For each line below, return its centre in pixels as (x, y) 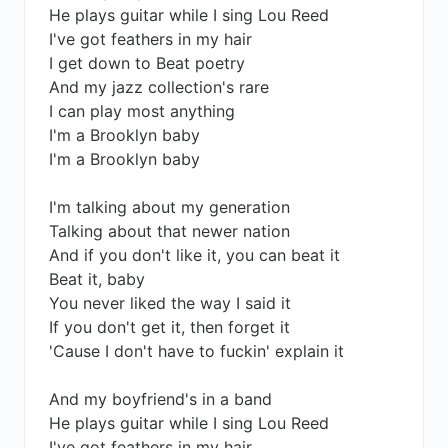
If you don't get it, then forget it (169, 327)
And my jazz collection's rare (159, 87)
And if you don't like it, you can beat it (194, 255)
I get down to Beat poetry (147, 63)
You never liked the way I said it (170, 303)
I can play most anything (142, 111)
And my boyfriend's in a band (160, 399)
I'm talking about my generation (169, 207)
